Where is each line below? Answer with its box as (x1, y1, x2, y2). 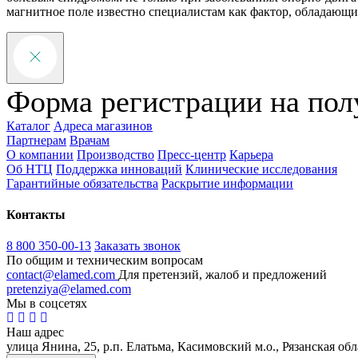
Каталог (6, 118, 50, 133)
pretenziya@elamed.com (6, 282, 131, 296)
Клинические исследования (185, 161, 337, 176)
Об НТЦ (6, 161, 53, 176)
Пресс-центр (157, 147, 226, 161)
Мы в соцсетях (6, 296, 87, 311)
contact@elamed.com (6, 268, 118, 282)
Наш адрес (6, 325, 64, 340)
